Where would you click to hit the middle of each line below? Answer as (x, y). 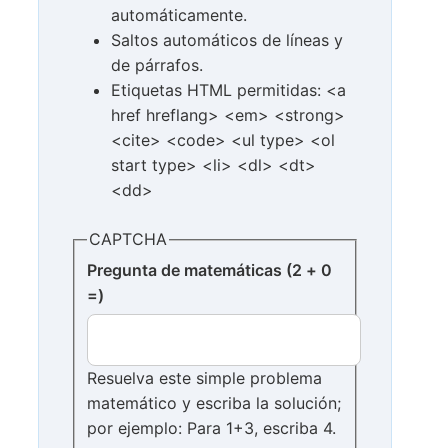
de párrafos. (157, 65)
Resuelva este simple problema (204, 378)
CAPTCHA (128, 239)
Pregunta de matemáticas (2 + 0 (186, 269)
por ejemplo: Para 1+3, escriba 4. (211, 428)
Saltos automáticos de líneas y (227, 40)
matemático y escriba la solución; (214, 403)
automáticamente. (179, 15)
